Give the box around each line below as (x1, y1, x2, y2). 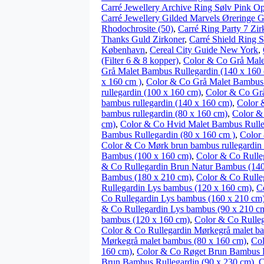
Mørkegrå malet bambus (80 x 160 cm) (101, 236, 246, 246)
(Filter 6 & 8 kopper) (101, 55, 179, 65)
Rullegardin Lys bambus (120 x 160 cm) (101, 183, 252, 193)
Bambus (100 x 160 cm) (101, 151, 192, 161)
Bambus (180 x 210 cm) (101, 172, 192, 182)
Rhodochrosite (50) (101, 24, 173, 34)
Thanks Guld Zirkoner (101, 34, 184, 44)
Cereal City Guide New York (150, 45, 258, 55)
